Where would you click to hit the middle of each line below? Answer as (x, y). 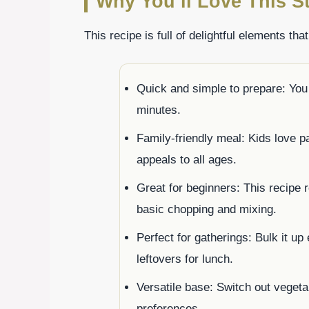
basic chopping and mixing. (207, 210)
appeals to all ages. (187, 160)
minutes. (159, 110)
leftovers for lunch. (185, 259)
